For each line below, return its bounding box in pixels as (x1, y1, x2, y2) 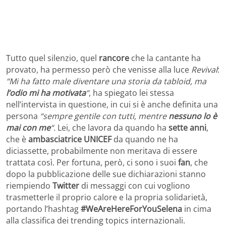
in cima (182, 203, 211, 214)
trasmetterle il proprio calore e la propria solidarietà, (6, 191, 207, 203)
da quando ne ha (111, 133, 178, 145)
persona (6, 110, 40, 122)
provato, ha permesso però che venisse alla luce (6, 64, 191, 75)
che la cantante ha (129, 52, 201, 64)
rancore (99, 52, 129, 64)
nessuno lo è (168, 110, 217, 122)
